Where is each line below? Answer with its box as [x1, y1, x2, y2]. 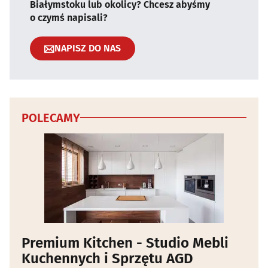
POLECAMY [22, 110, 80, 125]
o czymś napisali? [30, 11, 108, 23]
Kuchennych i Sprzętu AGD [22, 249, 193, 267]
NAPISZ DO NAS [54, 42, 121, 54]
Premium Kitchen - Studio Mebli [22, 234, 229, 251]
